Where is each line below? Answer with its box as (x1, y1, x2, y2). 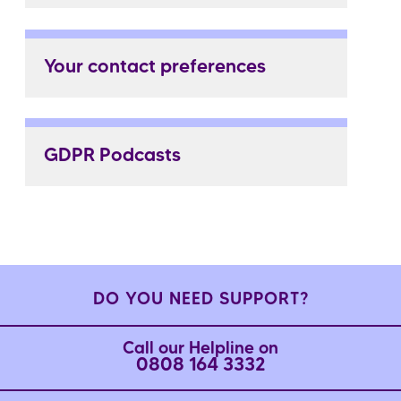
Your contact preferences (44, 58, 266, 76)
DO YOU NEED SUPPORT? (92, 293, 309, 309)
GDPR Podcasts (44, 148, 181, 166)
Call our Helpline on (123, 342, 278, 358)
